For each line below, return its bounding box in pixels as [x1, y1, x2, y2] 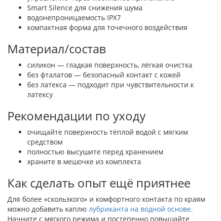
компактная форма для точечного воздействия [27, 22, 187, 32]
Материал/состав [7, 40, 106, 57]
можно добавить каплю [7, 204, 89, 214]
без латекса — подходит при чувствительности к [27, 79, 194, 89]
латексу [27, 89, 53, 99]
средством [27, 137, 63, 147]
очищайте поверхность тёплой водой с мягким [27, 127, 188, 137]
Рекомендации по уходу [7, 107, 146, 124]
